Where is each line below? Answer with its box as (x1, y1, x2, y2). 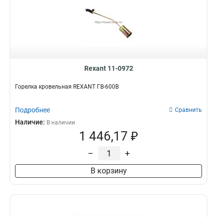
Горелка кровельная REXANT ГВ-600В (15, 83, 119, 90)
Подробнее (15, 106, 50, 114)
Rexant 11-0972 (84, 64, 133, 72)
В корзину (90, 166, 127, 175)
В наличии (46, 119, 75, 126)
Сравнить (175, 107, 202, 113)
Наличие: (15, 118, 46, 126)
